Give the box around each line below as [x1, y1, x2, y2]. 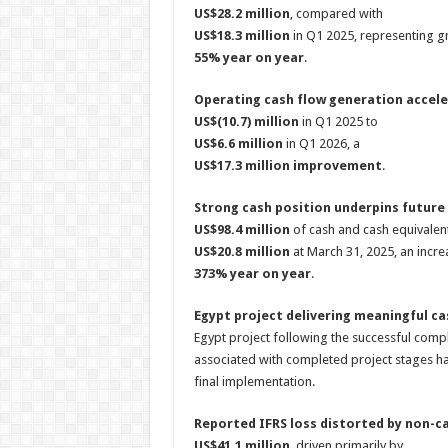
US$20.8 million [193, 244, 290, 259]
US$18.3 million [193, 28, 290, 43]
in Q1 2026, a [282, 136, 360, 151]
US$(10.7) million [193, 114, 299, 129]
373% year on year [193, 266, 311, 281]
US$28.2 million [193, 6, 290, 21]
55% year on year [193, 50, 304, 65]
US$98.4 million [193, 222, 290, 237]
